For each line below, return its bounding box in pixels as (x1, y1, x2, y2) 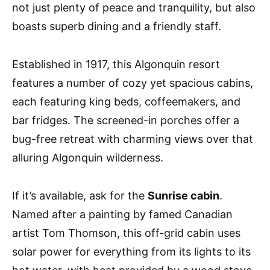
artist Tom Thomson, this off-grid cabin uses (12, 227, 240, 240)
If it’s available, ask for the (12, 189, 148, 202)
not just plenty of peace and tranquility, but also (12, 1, 256, 14)
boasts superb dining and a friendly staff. (12, 20, 221, 33)
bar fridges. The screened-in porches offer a (12, 114, 239, 127)
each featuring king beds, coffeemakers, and (12, 95, 240, 108)
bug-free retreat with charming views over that (12, 133, 253, 146)
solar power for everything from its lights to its (12, 245, 251, 259)
